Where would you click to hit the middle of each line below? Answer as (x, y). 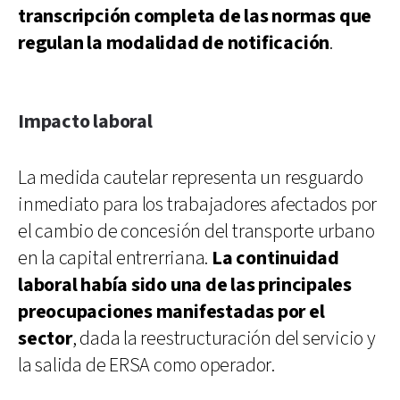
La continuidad (275, 258)
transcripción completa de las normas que (195, 16)
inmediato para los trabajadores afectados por (198, 204)
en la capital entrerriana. (115, 258)
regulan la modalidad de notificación (174, 43)
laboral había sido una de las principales (185, 285)
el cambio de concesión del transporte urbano (196, 231)
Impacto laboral (85, 121)
